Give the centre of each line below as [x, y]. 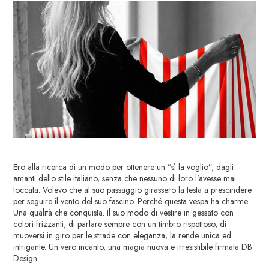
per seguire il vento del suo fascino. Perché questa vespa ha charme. [131, 201]
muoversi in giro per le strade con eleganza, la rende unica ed [122, 235]
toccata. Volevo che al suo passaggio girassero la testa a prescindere [133, 189]
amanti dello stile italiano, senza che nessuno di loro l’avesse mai [125, 178]
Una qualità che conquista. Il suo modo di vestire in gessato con [124, 212]
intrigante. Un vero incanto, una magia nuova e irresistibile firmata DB [133, 246]
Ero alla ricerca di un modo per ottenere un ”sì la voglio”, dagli [124, 167]
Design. [26, 258]
